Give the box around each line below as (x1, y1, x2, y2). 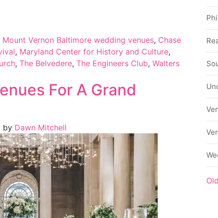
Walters (152, 58, 180, 68)
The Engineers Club (76, 58, 148, 68)
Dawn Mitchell (12, 122, 67, 132)
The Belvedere (19, 58, 72, 68)
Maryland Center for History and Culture (19, 46, 168, 56)
